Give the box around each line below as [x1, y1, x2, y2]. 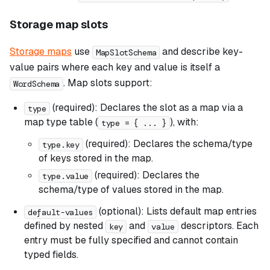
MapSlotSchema [96, 46, 157, 58]
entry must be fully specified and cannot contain [24, 234, 238, 247]
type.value [42, 170, 89, 181]
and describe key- [160, 45, 243, 58]
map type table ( [24, 116, 98, 129]
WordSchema [13, 78, 60, 89]
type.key [42, 139, 80, 150]
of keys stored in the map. [39, 152, 153, 165]
